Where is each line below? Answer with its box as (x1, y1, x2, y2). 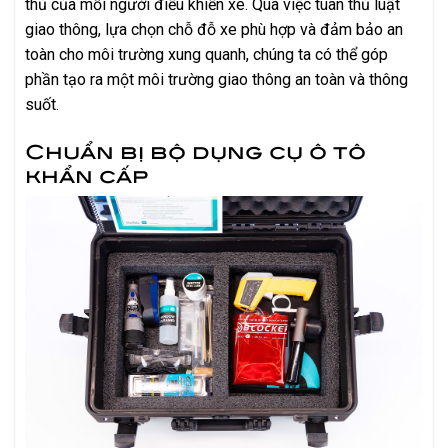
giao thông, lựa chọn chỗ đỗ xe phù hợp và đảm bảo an (25, 19, 403, 39)
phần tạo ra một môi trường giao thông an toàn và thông (25, 69, 408, 89)
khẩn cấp (25, 159, 148, 187)
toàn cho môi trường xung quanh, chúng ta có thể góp (25, 44, 388, 64)
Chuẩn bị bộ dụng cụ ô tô (25, 135, 366, 163)
